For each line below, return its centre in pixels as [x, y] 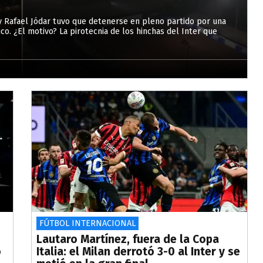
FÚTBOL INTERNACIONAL [88, 224]
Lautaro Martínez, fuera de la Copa [128, 240]
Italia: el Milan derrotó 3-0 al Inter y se [139, 252]
